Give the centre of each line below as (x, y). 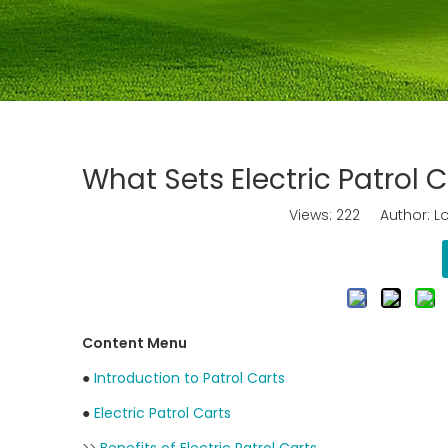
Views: (312, 215)
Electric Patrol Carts (162, 413)
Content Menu (134, 343)
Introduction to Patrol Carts (189, 378)
